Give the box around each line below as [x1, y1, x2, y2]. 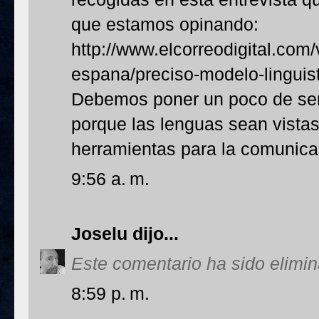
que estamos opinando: [71, 14, 258, 34]
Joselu [71, 224, 127, 244]
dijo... [127, 224, 179, 244]
